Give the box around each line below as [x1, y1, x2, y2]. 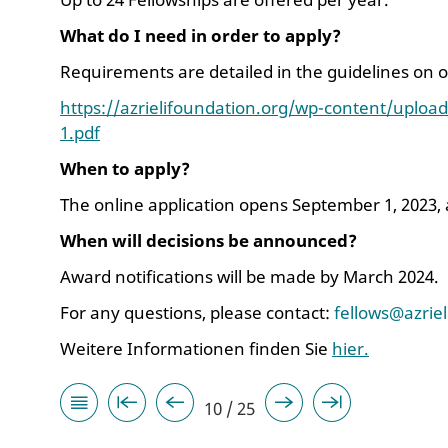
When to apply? [60, 156, 190, 180]
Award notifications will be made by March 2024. [60, 264, 443, 288]
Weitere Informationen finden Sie [60, 336, 332, 360]
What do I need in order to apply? [60, 23, 341, 47]
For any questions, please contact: [60, 300, 334, 324]
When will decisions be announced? [60, 228, 361, 252]
